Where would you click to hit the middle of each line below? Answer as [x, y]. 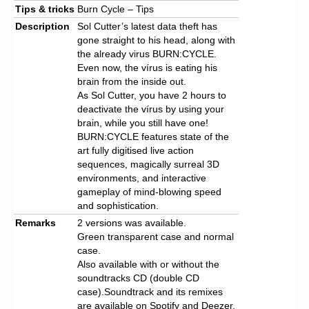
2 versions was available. [132, 222]
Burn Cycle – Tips [116, 9]
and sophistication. [118, 205]
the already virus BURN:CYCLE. [147, 53]
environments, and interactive [142, 178]
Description [42, 26]
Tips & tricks [45, 9]
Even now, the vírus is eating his [147, 67]
